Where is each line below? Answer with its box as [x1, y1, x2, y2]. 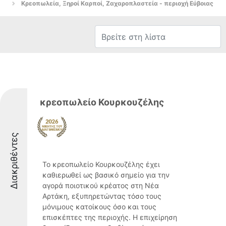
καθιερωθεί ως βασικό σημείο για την [42, 171, 169, 179]
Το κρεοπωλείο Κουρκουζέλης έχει [42, 160, 160, 168]
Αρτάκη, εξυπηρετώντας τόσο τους [42, 192, 161, 200]
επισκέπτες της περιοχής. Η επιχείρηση [42, 213, 177, 221]
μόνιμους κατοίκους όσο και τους [42, 202, 156, 211]
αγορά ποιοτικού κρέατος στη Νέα [42, 181, 159, 190]
